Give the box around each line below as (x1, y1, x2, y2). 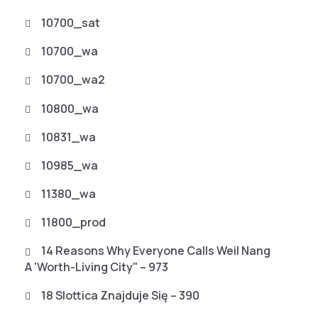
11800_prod (41, 214, 106, 231)
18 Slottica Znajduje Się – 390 (41, 287, 199, 303)
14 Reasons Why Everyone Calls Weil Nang (41, 243, 270, 259)
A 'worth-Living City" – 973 (25, 258, 168, 275)
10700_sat (41, 14, 100, 31)
